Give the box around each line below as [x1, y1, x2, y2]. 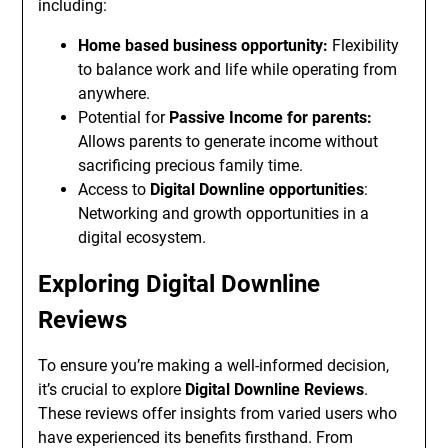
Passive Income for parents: [169, 108, 373, 127]
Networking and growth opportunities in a [78, 204, 370, 223]
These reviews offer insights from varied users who [38, 404, 398, 423]
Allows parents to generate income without [78, 132, 379, 151]
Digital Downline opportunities [150, 180, 365, 199]
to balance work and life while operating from [78, 60, 398, 79]
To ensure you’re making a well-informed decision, [38, 356, 390, 375]
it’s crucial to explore [38, 380, 186, 399]
